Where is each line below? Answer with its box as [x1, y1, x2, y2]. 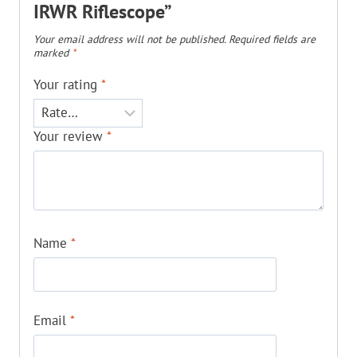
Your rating [33, 76, 101, 94]
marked [33, 45, 72, 60]
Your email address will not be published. [33, 31, 226, 46]
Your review [33, 127, 107, 145]
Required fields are [229, 31, 316, 46]
